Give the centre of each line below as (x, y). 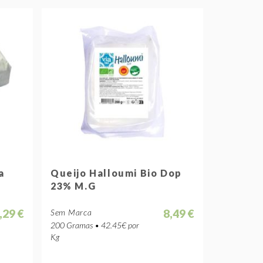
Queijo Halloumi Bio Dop (116, 173)
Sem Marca (71, 212)
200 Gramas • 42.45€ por (95, 225)
